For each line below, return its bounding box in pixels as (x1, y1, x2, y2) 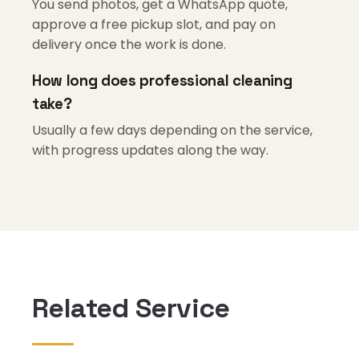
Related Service (32, 291, 230, 325)
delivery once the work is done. (32, 35, 226, 54)
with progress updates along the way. (32, 141, 268, 159)
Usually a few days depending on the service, (32, 121, 313, 139)
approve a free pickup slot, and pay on (32, 15, 276, 34)
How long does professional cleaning (32, 71, 292, 90)
